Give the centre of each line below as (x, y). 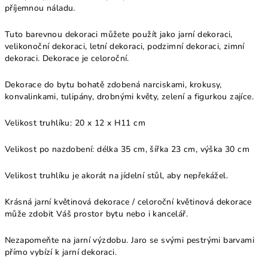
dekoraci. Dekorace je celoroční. (67, 58)
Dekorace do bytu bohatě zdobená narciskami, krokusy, (113, 85)
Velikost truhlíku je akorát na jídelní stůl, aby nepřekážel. (116, 176)
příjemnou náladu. (40, 8)
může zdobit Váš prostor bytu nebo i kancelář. (96, 214)
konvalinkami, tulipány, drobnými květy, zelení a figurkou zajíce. (129, 97)
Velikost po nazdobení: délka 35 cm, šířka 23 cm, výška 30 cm (127, 149)
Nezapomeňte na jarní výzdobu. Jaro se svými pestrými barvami (130, 240)
